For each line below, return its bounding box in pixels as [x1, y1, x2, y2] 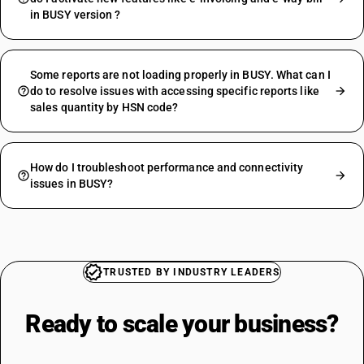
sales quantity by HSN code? [30, 101, 179, 114]
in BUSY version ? [30, 8, 121, 21]
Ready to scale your [25, 310, 235, 338]
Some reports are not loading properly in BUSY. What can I [30, 68, 331, 81]
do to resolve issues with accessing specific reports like [30, 84, 319, 97]
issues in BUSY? [30, 177, 114, 190]
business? [234, 310, 339, 338]
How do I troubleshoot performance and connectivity [30, 161, 304, 174]
